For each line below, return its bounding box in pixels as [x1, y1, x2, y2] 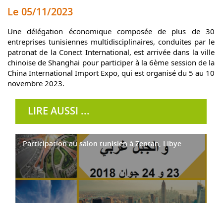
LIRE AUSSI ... [28, 104, 90, 118]
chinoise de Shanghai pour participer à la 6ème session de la [7, 57, 215, 68]
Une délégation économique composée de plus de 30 [7, 26, 215, 37]
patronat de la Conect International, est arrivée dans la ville [7, 47, 215, 57]
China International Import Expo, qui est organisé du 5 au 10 [7, 68, 215, 78]
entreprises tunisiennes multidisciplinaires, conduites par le [7, 37, 215, 47]
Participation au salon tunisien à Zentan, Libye [23, 139, 181, 149]
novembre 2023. [7, 78, 64, 89]
